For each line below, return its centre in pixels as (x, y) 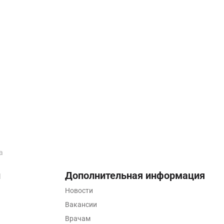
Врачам (77, 218)
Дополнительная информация (135, 175)
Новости (79, 190)
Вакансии (81, 204)
